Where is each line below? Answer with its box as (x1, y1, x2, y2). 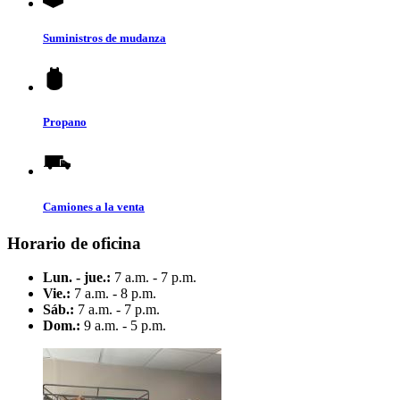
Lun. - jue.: (43, 270, 111, 286)
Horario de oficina (7, 233, 141, 253)
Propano (43, 115, 87, 129)
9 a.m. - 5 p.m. (80, 318, 166, 334)
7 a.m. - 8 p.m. (71, 286, 156, 302)
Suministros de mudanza (43, 30, 166, 45)
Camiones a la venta (43, 199, 145, 213)
